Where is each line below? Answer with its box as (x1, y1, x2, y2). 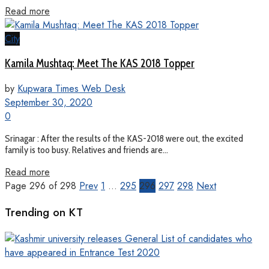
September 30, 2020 (5, 95, 92, 110)
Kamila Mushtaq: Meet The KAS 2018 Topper (5, 56, 195, 71)
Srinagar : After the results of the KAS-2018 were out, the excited (5, 133, 243, 145)
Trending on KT (5, 204, 83, 220)
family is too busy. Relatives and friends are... (5, 144, 168, 156)
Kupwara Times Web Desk (17, 82, 125, 96)
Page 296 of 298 (5, 179, 76, 193)
